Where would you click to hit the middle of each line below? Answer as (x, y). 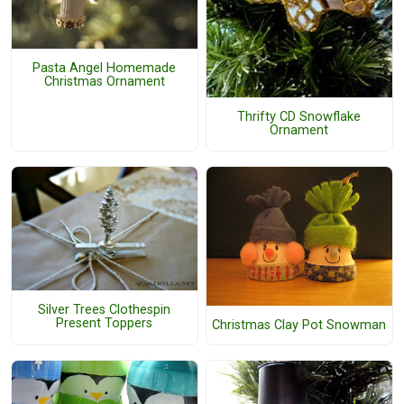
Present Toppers (105, 323)
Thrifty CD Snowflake (299, 117)
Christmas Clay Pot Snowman (299, 326)
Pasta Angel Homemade (105, 69)
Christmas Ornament (104, 82)
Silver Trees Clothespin (105, 309)
